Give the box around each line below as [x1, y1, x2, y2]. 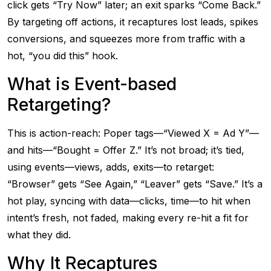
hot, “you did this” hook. [7, 50, 118, 62]
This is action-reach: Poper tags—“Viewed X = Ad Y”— [7, 127, 259, 139]
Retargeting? [7, 94, 111, 115]
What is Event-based [7, 73, 177, 94]
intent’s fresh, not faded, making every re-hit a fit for [7, 212, 249, 224]
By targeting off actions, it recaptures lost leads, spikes [7, 16, 258, 28]
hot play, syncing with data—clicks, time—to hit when [7, 195, 250, 207]
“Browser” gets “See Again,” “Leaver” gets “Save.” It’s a [7, 178, 263, 190]
